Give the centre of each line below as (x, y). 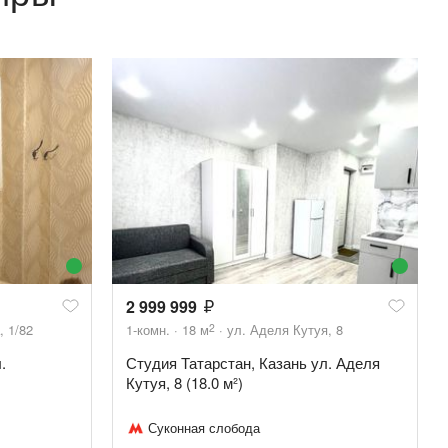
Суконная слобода (204, 428)
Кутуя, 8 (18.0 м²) (184, 383)
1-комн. (148, 330)
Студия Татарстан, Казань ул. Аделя (253, 363)
